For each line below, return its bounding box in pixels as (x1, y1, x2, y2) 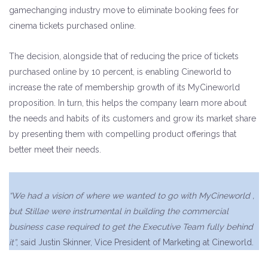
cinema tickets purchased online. (9, 21, 136, 31)
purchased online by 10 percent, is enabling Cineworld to (9, 67, 232, 77)
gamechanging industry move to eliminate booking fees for (9, 5, 239, 15)
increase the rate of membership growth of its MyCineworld (9, 83, 240, 92)
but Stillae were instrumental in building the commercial (9, 206, 229, 216)
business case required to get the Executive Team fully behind (9, 222, 253, 232)
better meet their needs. (9, 145, 101, 154)
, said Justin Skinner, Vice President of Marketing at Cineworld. (16, 237, 254, 247)
